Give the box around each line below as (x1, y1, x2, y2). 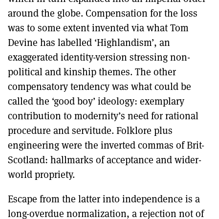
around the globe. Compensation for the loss (8, 6, 197, 20)
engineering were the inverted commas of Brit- (8, 138, 204, 152)
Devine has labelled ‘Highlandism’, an (8, 36, 170, 49)
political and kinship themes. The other (8, 65, 176, 79)
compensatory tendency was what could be (8, 80, 191, 93)
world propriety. (8, 168, 75, 181)
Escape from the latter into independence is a (8, 192, 200, 206)
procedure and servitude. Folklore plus (8, 124, 173, 137)
